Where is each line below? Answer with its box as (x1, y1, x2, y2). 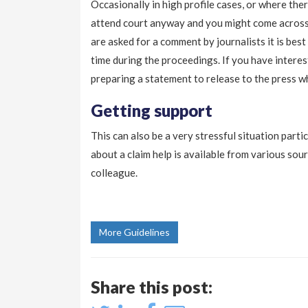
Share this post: (91, 276, 212, 298)
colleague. (91, 166, 137, 179)
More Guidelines (99, 226, 170, 239)
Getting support (91, 100, 212, 121)
